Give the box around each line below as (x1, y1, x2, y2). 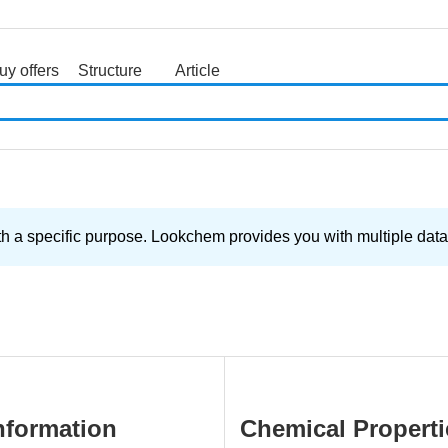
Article (174, 62, 220, 79)
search (86, 86, 134, 103)
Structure (78, 62, 142, 79)
